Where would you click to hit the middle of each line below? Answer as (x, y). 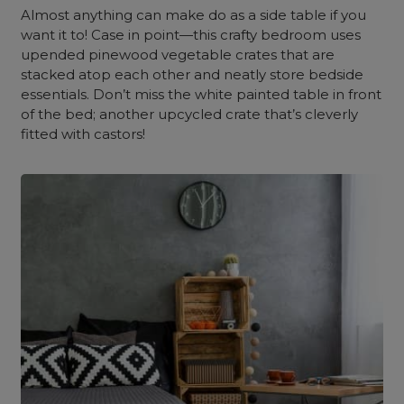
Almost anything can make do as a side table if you (194, 15)
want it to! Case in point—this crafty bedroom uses (191, 35)
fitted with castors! (83, 134)
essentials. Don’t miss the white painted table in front (202, 94)
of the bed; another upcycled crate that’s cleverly (190, 114)
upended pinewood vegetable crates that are (178, 55)
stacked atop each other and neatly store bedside (193, 74)
